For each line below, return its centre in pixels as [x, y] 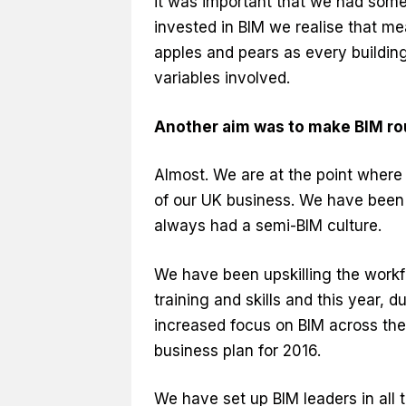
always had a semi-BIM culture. [267, 226]
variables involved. [222, 78]
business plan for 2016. [237, 350]
